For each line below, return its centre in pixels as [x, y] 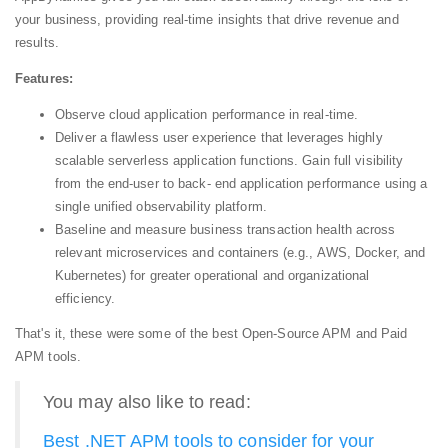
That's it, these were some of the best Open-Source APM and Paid [211, 333]
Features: [44, 79]
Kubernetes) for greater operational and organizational [212, 276]
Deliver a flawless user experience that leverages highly [219, 138]
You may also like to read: [147, 402]
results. [37, 43]
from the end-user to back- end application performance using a [241, 184]
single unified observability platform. [161, 207]
